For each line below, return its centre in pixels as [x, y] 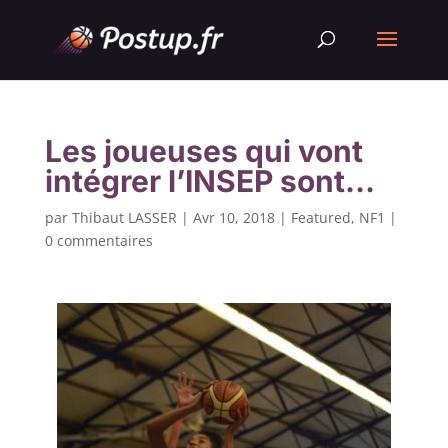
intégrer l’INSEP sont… [209, 181]
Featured [320, 217]
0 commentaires [98, 240]
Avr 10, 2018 [233, 217]
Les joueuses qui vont [203, 151]
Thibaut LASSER [124, 217]
